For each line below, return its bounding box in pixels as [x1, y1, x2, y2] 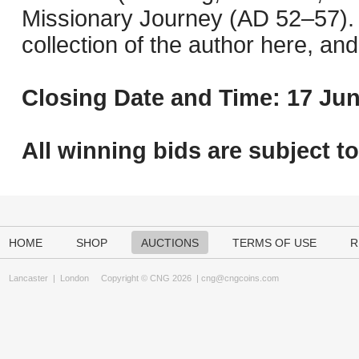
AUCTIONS [141, 236, 199, 249]
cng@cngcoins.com [201, 273, 279, 283]
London [60, 273, 89, 283]
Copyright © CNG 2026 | [89, 273, 201, 283]
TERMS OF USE [232, 236, 317, 249]
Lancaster [9, 273, 48, 283]
